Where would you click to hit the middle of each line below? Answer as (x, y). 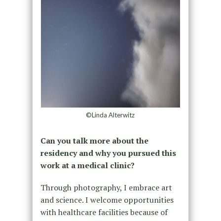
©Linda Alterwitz (110, 115)
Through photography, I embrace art (106, 188)
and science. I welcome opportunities (107, 200)
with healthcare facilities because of (104, 212)
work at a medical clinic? (87, 166)
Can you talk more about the (94, 141)
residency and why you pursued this (108, 153)
